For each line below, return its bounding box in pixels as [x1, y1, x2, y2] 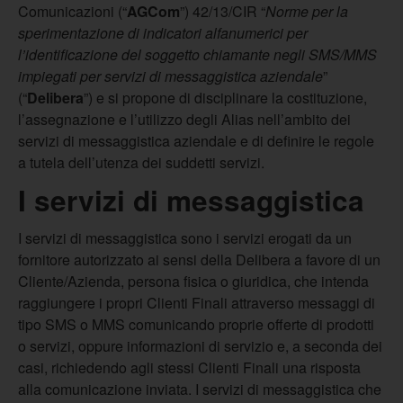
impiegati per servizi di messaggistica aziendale [18, 66, 323, 86]
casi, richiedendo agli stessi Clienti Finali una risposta [18, 357, 361, 378]
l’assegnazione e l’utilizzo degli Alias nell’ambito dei [18, 109, 351, 130]
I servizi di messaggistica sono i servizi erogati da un [18, 228, 352, 248]
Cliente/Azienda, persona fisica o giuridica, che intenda [18, 271, 369, 291]
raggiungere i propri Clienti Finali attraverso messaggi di [18, 292, 375, 313]
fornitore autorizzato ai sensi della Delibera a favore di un [18, 249, 381, 270]
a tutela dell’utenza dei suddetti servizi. [18, 152, 264, 173]
